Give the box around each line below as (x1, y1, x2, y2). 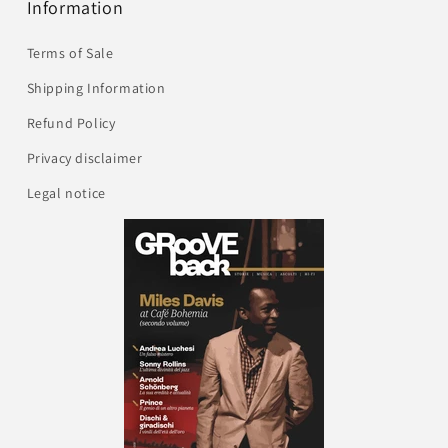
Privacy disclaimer (26, 148, 143, 167)
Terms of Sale (26, 43, 114, 62)
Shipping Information (26, 78, 166, 97)
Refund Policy (26, 113, 116, 132)
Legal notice (26, 183, 106, 202)
